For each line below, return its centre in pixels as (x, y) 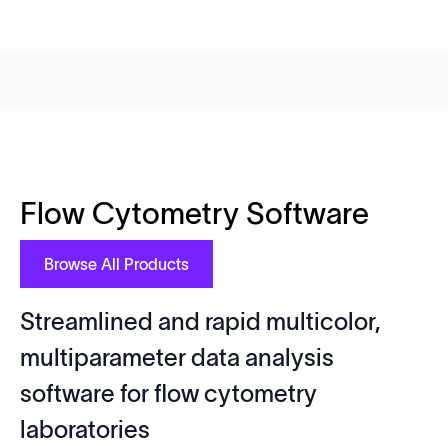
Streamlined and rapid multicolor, (200, 321)
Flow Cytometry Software (194, 213)
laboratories (85, 429)
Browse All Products (116, 264)
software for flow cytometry (168, 393)
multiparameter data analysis (177, 357)
